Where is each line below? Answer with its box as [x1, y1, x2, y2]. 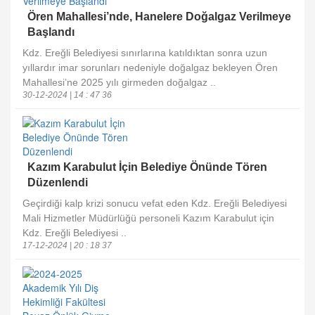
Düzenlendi [27, 176, 88, 188]
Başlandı [27, 26, 75, 38]
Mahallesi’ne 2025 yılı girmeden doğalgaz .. [22, 77, 216, 88]
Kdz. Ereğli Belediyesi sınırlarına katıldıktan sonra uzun [22, 47, 267, 58]
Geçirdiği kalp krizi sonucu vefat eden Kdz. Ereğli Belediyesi [22, 198, 287, 209]
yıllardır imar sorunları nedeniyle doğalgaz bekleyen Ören [22, 62, 278, 73]
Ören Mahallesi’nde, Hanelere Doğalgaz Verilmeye [27, 11, 291, 22]
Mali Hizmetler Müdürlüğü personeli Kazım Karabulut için [22, 212, 274, 224]
